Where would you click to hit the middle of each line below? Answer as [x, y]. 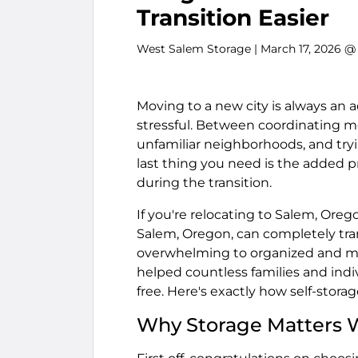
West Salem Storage [194, 48]
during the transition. [204, 182]
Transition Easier [233, 17]
